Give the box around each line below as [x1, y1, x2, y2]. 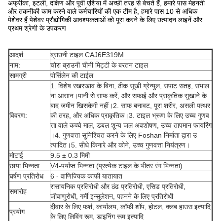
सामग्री [9, 72, 27, 79]
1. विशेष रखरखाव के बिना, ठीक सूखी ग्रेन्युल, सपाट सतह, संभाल [50, 82, 209, 90]
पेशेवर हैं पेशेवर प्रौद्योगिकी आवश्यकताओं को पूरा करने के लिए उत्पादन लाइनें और [8, 16, 202, 24]
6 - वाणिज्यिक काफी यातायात [50, 172, 122, 180]
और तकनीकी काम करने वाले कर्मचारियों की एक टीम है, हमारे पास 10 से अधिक [8, 7, 197, 15]
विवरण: [9, 111, 27, 119]
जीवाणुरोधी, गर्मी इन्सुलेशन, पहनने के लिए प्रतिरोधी [50, 192, 173, 200]
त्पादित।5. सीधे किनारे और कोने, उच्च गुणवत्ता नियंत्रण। [50, 141, 190, 149]
